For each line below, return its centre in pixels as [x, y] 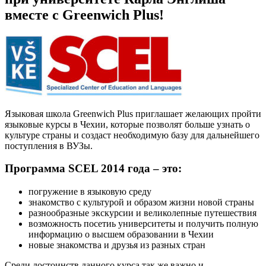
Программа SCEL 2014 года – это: [93, 169]
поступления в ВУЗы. [49, 145]
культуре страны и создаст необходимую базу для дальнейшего [132, 135]
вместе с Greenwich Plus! [84, 15]
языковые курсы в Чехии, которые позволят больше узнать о [127, 124]
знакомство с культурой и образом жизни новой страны [141, 202]
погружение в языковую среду [90, 191]
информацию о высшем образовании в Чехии [121, 234]
